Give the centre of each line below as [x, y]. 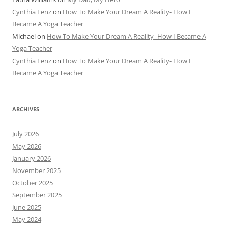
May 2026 [27, 146]
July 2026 [25, 134]
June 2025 [27, 207]
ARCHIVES [26, 109]
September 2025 [37, 195]
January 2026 [32, 159]
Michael [24, 36]
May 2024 [27, 220]
